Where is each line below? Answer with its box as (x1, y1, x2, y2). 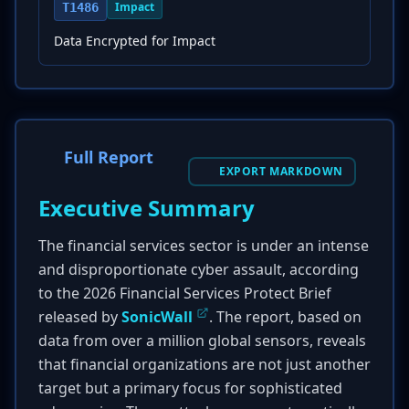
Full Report (64, 146, 153, 168)
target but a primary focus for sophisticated (38, 378, 342, 398)
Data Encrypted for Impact (54, 32, 215, 49)
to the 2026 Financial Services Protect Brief (38, 283, 331, 303)
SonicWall (121, 307, 193, 327)
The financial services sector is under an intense (38, 236, 369, 256)
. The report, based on (209, 307, 362, 327)
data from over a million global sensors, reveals (38, 330, 366, 351)
